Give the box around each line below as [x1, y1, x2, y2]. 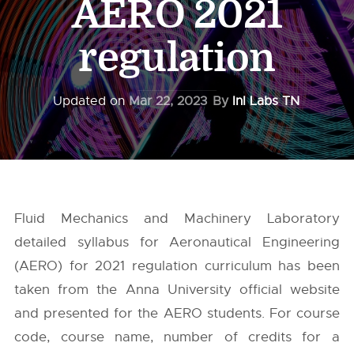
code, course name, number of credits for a [14, 329, 340, 345]
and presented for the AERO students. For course [14, 305, 340, 322]
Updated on [53, 93, 129, 109]
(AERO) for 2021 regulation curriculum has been [14, 258, 340, 274]
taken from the [14, 281, 126, 298]
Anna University [125, 281, 232, 298]
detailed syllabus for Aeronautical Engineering [14, 234, 340, 250]
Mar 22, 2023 [129, 93, 207, 109]
